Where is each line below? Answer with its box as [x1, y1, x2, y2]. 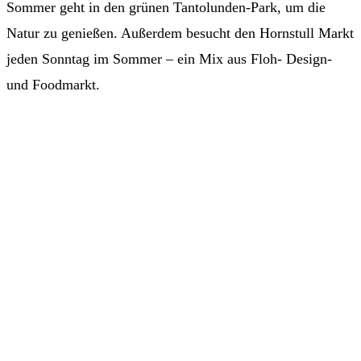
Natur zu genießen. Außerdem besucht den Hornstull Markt [6, 25, 354, 42]
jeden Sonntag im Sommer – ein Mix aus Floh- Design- [6, 51, 332, 68]
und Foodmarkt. [6, 77, 100, 93]
